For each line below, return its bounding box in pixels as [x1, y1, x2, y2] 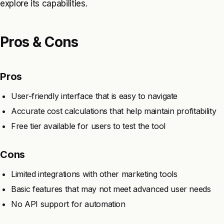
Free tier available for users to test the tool [11, 120, 165, 131]
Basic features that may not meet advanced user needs [11, 183, 211, 194]
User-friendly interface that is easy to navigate [11, 90, 178, 101]
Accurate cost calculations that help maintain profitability [11, 105, 216, 116]
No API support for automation [11, 198, 125, 209]
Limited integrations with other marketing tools [11, 168, 177, 179]
